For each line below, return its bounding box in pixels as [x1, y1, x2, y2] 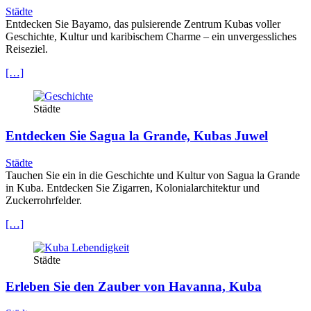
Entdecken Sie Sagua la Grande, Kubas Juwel [6, 128, 268, 143]
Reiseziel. [6, 43, 48, 56]
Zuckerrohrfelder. [6, 194, 82, 206]
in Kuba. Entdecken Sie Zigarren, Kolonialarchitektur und [6, 181, 260, 194]
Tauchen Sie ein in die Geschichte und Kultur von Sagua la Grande [6, 169, 300, 181]
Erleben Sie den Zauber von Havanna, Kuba [6, 279, 262, 294]
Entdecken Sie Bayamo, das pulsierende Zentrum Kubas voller [6, 18, 280, 31]
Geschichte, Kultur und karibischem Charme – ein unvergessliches [6, 31, 296, 43]
